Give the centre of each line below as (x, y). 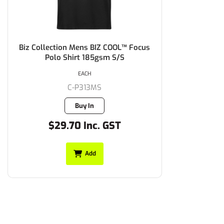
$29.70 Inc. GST (84, 125)
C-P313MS (85, 87)
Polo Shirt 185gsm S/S (84, 57)
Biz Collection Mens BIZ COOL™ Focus (85, 47)
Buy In (85, 105)
